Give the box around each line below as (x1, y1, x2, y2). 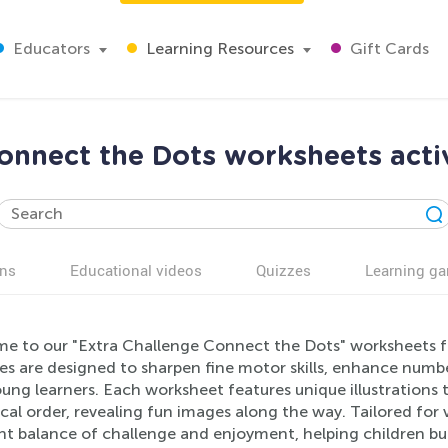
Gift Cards (346, 39, 429, 58)
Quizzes (256, 260, 311, 280)
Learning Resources (142, 39, 294, 58)
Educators (9, 39, 90, 58)
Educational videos (70, 260, 202, 280)
